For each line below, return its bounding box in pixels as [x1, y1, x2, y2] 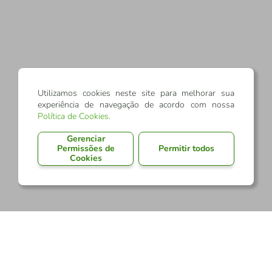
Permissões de [56, 143, 115, 155]
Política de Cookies [38, 110, 109, 123]
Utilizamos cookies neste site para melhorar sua [38, 87, 234, 100]
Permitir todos [158, 143, 214, 155]
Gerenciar [66, 133, 105, 145]
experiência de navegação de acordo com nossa [38, 99, 234, 111]
